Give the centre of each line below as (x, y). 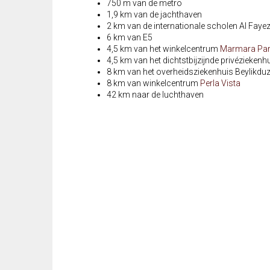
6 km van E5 (130, 38)
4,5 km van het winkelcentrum (163, 49)
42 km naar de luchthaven (155, 95)
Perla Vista (220, 83)
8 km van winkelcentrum (153, 83)
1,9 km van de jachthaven (154, 15)
